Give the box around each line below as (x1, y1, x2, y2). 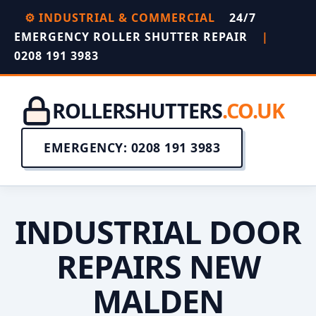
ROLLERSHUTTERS (52, 97, 222, 124)
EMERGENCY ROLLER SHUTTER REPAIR (14, 29, 251, 44)
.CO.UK (222, 97, 284, 124)
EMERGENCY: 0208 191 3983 (44, 139, 220, 156)
